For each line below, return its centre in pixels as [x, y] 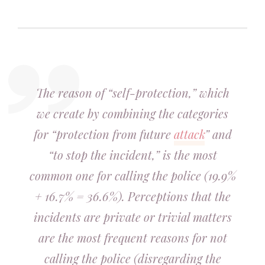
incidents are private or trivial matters [132, 217]
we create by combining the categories [132, 113]
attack [189, 134]
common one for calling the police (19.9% [132, 175]
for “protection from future [104, 134]
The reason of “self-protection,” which [132, 93]
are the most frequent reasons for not [132, 237]
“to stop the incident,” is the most [132, 155]
